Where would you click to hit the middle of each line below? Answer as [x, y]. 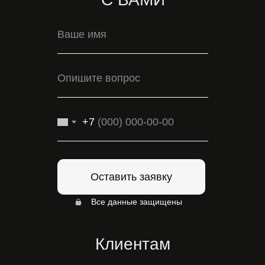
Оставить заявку [131, 177]
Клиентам [133, 244]
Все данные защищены [136, 202]
